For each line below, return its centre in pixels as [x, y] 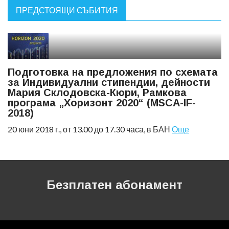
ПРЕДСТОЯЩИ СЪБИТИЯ [67, 10]
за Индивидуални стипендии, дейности [109, 82]
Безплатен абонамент [114, 185]
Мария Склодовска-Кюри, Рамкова [97, 93]
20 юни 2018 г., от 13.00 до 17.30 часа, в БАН [90, 129]
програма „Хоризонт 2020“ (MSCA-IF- [102, 103]
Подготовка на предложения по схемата [113, 72]
